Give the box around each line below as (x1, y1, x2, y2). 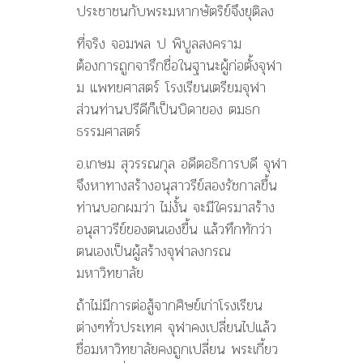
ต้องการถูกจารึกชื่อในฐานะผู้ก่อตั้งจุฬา (76, 53, 282, 78)
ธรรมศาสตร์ (76, 119, 141, 143)
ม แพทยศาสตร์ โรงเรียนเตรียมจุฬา (76, 75, 266, 100)
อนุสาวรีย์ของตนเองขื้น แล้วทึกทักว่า (76, 217, 271, 241)
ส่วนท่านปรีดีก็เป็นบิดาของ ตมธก (76, 97, 260, 122)
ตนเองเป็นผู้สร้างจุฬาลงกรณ (76, 239, 231, 263)
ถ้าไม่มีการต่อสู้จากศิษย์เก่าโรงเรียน (76, 293, 263, 318)
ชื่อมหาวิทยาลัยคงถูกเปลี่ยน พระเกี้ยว (76, 337, 278, 361)
